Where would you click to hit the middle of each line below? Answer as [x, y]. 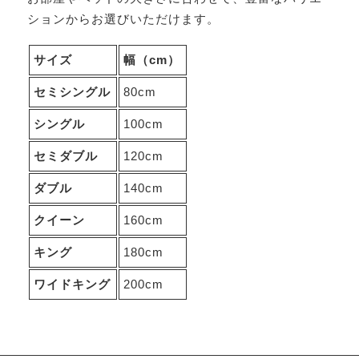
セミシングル [73, 91]
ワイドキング [73, 284]
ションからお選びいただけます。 [123, 19]
